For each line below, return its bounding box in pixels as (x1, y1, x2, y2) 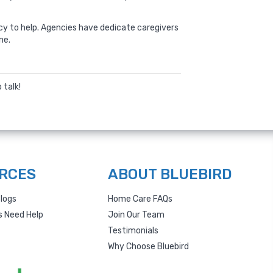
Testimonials (107, 225, 158, 236)
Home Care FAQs (107, 194, 172, 204)
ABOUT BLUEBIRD (107, 166, 232, 183)
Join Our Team (107, 210, 165, 220)
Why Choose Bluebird (107, 241, 189, 252)
